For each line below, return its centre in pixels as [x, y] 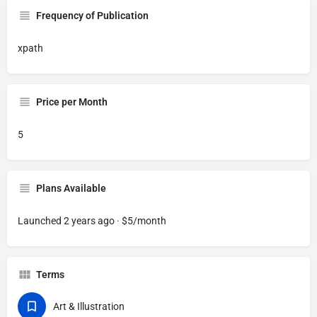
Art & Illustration [89, 306]
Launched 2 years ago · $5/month [92, 221]
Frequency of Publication [92, 16]
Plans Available [71, 188]
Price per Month [72, 102]
